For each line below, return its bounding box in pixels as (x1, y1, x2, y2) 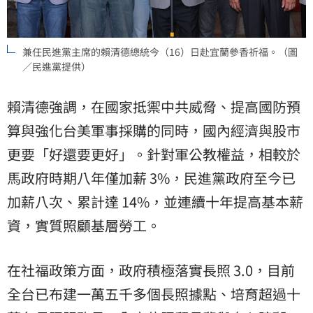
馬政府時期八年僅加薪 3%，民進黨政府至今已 (7, 167, 296, 188)
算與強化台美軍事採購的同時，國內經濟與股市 (7, 119, 300, 140)
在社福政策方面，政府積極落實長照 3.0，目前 (7, 259, 295, 280)
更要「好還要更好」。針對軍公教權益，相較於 (7, 143, 300, 164)
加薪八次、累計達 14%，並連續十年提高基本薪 (7, 191, 303, 212)
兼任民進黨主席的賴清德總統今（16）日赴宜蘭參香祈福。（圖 (22, 44, 298, 59)
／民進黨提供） (22, 59, 91, 73)
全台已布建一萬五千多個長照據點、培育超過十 (7, 283, 300, 304)
